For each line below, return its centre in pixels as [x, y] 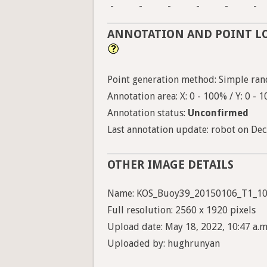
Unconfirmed [218, 113]
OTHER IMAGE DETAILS [170, 165]
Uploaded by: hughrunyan [164, 244]
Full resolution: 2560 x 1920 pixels [181, 210]
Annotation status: [148, 113]
